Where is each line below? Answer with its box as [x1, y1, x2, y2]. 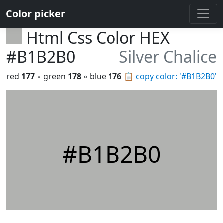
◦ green [35, 71, 68, 82]
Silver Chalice [119, 46, 217, 67]
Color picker [6, 7, 65, 20]
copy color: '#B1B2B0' [136, 71, 217, 82]
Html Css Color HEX [26, 27, 170, 48]
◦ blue [81, 71, 108, 82]
